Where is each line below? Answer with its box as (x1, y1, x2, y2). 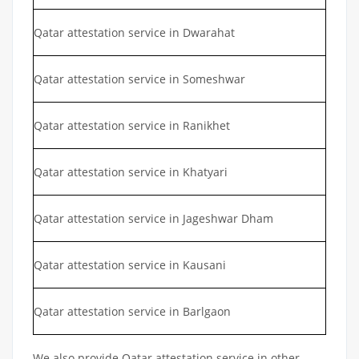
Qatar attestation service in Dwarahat (34, 24, 235, 40)
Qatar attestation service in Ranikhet (34, 117, 230, 133)
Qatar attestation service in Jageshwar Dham (34, 210, 273, 226)
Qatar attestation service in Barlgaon (34, 303, 231, 319)
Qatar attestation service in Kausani (34, 256, 226, 272)
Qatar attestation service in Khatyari (34, 163, 228, 179)
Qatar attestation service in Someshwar (34, 71, 245, 87)
